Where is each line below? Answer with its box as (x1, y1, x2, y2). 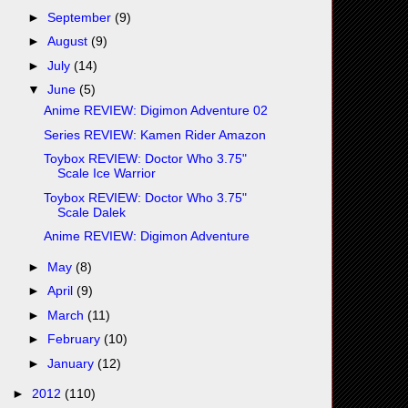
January (46, 355, 97, 371)
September (46, 9, 115, 25)
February (46, 331, 104, 347)
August (46, 34, 91, 49)
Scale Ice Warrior (56, 166, 156, 181)
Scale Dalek (56, 204, 126, 219)
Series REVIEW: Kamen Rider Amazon (43, 127, 266, 142)
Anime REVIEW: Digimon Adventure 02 (43, 103, 268, 118)
